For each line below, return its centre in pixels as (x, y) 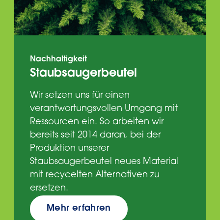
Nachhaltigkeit (58, 60)
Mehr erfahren (79, 209)
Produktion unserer (69, 149)
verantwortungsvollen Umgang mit (104, 109)
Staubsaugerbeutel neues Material (104, 162)
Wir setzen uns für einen (80, 96)
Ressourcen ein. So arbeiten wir (97, 123)
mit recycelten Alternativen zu (95, 176)
